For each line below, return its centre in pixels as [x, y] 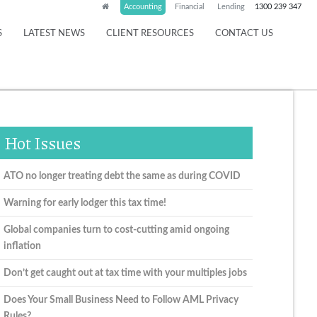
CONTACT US [244, 33]
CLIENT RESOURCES [150, 33]
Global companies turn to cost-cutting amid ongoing [116, 229]
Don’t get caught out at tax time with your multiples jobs [125, 272]
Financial [190, 7]
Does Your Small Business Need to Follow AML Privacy [121, 299]
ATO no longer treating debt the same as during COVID [122, 175]
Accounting [143, 7]
